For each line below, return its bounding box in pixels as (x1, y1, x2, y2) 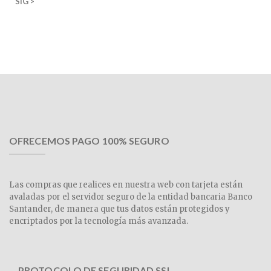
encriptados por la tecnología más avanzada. (9, 216, 188, 227)
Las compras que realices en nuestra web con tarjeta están (9, 180, 243, 191)
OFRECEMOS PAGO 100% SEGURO (9, 135, 169, 147)
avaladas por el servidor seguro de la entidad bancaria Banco (9, 192, 252, 203)
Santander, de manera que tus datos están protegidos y (9, 204, 230, 215)
